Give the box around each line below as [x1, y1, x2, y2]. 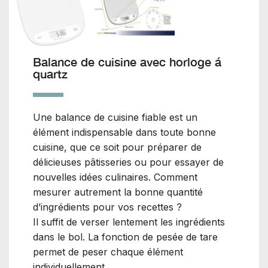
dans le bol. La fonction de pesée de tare [33, 231, 218, 243]
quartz [33, 66, 68, 81]
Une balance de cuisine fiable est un [33, 111, 197, 124]
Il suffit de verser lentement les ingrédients [33, 216, 225, 229]
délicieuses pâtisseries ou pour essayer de [33, 156, 224, 169]
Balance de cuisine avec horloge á [33, 54, 221, 69]
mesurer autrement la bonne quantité [33, 186, 203, 199]
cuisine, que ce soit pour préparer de [33, 141, 202, 154]
